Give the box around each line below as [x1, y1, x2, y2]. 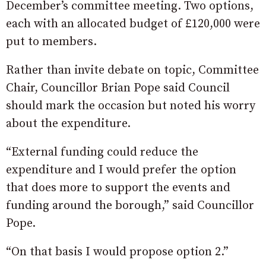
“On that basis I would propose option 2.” [6, 244, 229, 259]
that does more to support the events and [6, 180, 230, 195]
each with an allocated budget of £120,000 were [6, 16, 260, 31]
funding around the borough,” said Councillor [6, 198, 254, 213]
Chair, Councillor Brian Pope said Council [6, 80, 230, 96]
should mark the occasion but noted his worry [6, 98, 255, 113]
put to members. [6, 34, 97, 49]
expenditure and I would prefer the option [6, 162, 236, 178]
